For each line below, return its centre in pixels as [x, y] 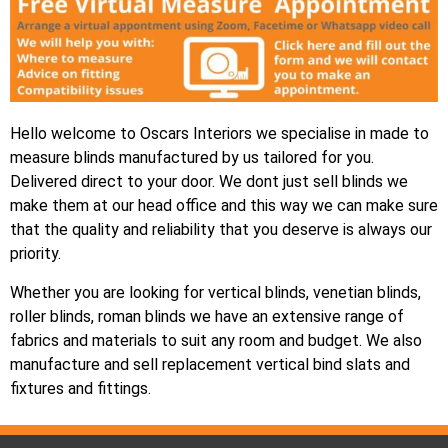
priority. [35, 254]
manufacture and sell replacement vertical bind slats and [210, 364]
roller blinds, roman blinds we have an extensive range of [207, 316]
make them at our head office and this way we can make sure [224, 206]
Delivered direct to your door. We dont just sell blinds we [209, 182]
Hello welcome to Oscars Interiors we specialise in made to [219, 134]
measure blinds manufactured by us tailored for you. [192, 158]
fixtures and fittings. [80, 388]
